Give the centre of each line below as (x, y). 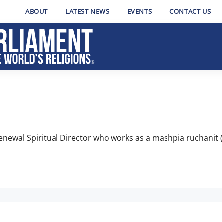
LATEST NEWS (87, 11)
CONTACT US (190, 11)
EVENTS (139, 11)
